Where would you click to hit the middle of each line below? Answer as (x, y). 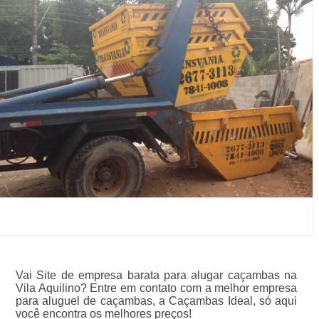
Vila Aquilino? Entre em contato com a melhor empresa (156, 288)
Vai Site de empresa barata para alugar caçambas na (156, 276)
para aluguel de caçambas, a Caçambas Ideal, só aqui (156, 301)
